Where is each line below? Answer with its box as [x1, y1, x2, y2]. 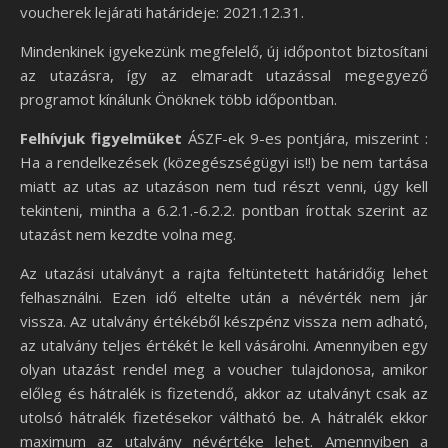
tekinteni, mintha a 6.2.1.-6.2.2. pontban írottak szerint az [20, 200, 428, 220]
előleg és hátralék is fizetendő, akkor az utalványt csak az [20, 383, 428, 403]
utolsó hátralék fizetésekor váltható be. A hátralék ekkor [20, 407, 428, 427]
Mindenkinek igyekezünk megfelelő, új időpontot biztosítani [20, 41, 428, 61]
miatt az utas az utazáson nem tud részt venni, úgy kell [20, 176, 428, 196]
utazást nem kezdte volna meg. [20, 224, 236, 244]
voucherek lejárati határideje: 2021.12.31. [20, 2, 304, 22]
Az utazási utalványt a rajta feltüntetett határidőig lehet [20, 263, 428, 283]
